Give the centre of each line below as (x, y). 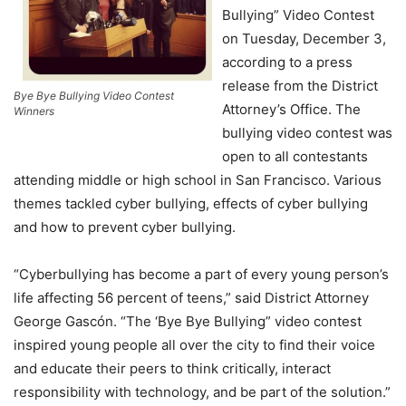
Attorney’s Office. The (291, 109)
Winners (34, 111)
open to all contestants (295, 156)
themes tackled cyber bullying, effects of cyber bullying (191, 203)
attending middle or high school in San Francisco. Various (198, 180)
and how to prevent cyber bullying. (125, 227)
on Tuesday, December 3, (304, 39)
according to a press (287, 62)
